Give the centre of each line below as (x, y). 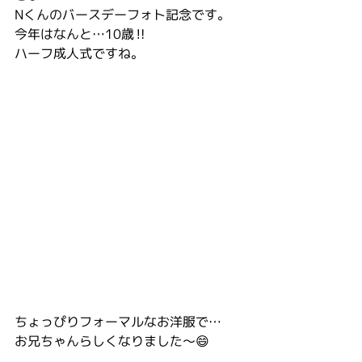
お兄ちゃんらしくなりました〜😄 (112, 341)
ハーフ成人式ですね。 (79, 53)
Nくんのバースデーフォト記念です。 (122, 15)
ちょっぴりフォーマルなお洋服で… (118, 322)
